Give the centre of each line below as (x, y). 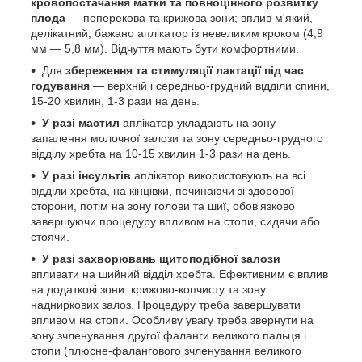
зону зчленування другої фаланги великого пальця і (168, 335)
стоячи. (50, 236)
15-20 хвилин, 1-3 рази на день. (115, 101)
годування (60, 85)
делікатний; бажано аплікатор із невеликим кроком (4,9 (177, 33)
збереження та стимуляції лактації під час (185, 70)
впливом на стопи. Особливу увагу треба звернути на (172, 320)
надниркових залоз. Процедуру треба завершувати (166, 304)
